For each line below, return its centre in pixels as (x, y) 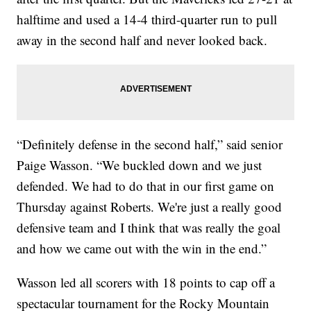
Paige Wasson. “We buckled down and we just (140, 165)
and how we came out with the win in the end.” (142, 248)
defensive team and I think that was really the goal (149, 227)
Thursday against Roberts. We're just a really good (150, 206)
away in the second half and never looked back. (142, 40)
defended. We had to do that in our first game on (146, 185)
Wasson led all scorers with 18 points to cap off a (146, 282)
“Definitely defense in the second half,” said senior (150, 144)
